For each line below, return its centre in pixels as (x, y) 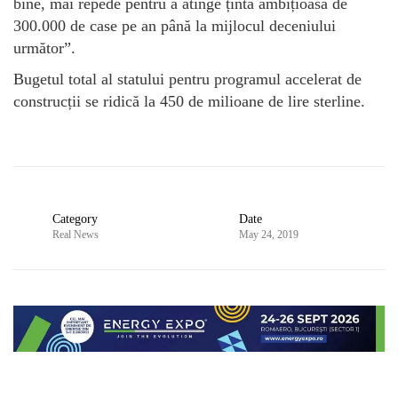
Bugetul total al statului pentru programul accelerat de (187, 80)
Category (75, 219)
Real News (76, 235)
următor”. (44, 48)
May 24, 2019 (268, 235)
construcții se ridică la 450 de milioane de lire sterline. (189, 102)
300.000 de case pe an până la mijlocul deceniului (175, 26)
